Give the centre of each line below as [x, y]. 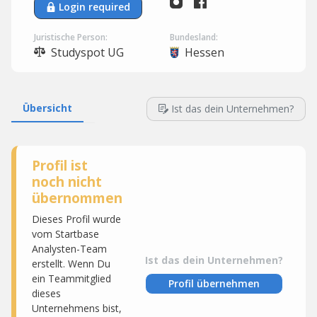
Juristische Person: [71, 37]
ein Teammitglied [71, 278]
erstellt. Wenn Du [71, 264]
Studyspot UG [86, 52]
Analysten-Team [69, 249]
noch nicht [67, 181]
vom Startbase [65, 234]
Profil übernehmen [214, 283]
